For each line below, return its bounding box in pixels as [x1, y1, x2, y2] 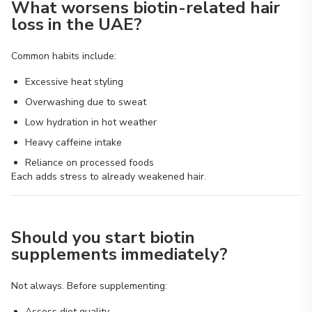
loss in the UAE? [11, 13, 142, 36]
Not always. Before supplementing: [11, 279, 167, 292]
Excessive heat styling [25, 75, 123, 88]
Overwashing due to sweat [25, 95, 146, 109]
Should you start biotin [11, 226, 195, 249]
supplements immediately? [11, 243, 228, 265]
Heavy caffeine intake [25, 136, 122, 149]
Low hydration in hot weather [25, 116, 157, 129]
